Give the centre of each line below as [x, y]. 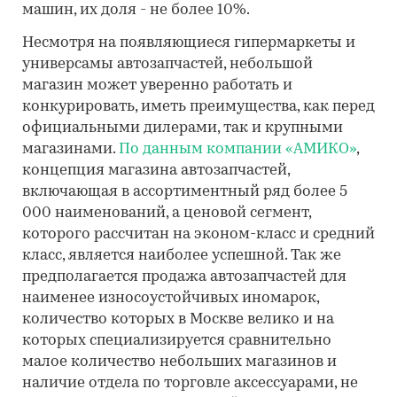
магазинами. [70, 149]
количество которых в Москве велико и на [178, 319]
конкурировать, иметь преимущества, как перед [198, 107]
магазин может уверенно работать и [157, 86]
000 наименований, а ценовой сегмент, [167, 213]
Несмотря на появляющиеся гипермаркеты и [189, 43]
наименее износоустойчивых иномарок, [171, 298]
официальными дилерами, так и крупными [183, 128]
